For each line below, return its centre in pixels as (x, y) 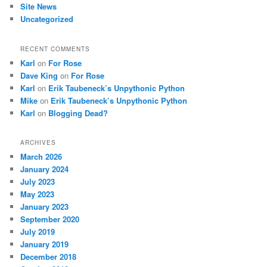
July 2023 (38, 181)
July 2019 (38, 231)
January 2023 (45, 206)
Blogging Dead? (78, 113)
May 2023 (38, 194)
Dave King (39, 75)
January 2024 (45, 169)
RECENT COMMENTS (55, 49)
